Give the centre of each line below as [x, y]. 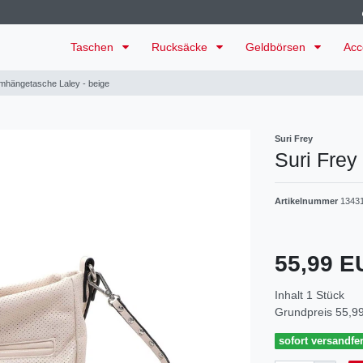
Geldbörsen [277, 47]
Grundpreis [305, 312]
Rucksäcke [181, 47]
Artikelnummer [307, 201]
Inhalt [290, 295]
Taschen [94, 47]
